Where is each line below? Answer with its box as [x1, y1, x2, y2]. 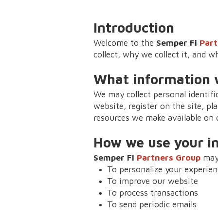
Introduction [93, 19, 174, 36]
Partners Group [137, 152, 200, 163]
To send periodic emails [107, 199, 197, 209]
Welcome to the [93, 37, 156, 48]
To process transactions [107, 187, 198, 198]
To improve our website [107, 175, 198, 186]
